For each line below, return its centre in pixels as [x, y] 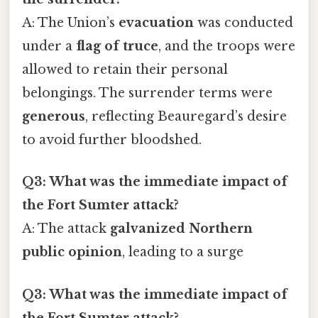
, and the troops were [227, 46]
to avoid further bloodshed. [112, 140]
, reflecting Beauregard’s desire [186, 117]
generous [54, 117]
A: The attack [66, 229]
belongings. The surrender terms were [147, 93]
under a [49, 46]
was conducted [243, 23]
